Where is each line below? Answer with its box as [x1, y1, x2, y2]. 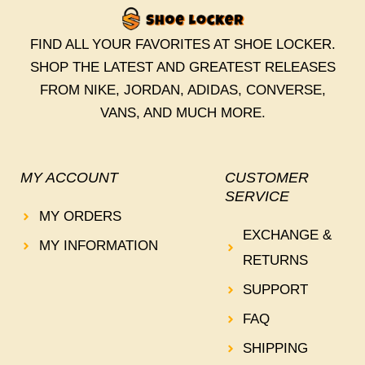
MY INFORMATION [38, 238, 158, 254]
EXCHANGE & [243, 227, 332, 244]
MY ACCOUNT [20, 169, 118, 187]
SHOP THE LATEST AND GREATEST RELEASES [29, 59, 336, 76]
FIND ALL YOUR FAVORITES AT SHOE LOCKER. [29, 37, 336, 53]
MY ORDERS [38, 209, 121, 225]
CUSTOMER [224, 169, 309, 187]
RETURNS [243, 253, 309, 269]
